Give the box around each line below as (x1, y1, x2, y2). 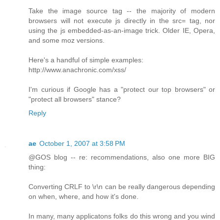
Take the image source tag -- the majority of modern (28, 6, 215, 15)
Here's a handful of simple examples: (28, 55, 143, 64)
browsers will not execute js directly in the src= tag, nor (28, 16, 215, 25)
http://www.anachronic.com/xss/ (28, 65, 126, 74)
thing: (28, 163, 46, 171)
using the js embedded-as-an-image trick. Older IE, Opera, (28, 26, 215, 34)
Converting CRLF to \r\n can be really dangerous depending (28, 182, 215, 191)
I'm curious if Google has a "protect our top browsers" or (28, 85, 215, 93)
